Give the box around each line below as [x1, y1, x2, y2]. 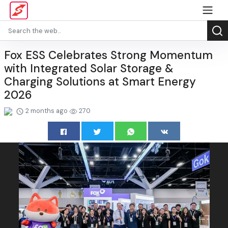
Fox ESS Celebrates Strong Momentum [4, 48, 213, 63]
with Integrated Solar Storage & [4, 61, 174, 76]
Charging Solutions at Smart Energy [4, 74, 196, 89]
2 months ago [24, 106, 69, 115]
